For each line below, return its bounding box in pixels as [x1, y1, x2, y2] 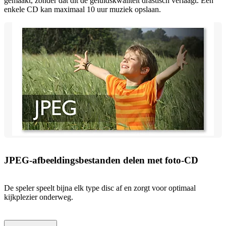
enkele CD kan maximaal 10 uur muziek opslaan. [4, 5, 161, 14]
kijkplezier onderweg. [4, 192, 73, 201]
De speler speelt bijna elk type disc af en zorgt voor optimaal [4, 183, 196, 192]
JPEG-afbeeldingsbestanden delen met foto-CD [4, 155, 198, 166]
